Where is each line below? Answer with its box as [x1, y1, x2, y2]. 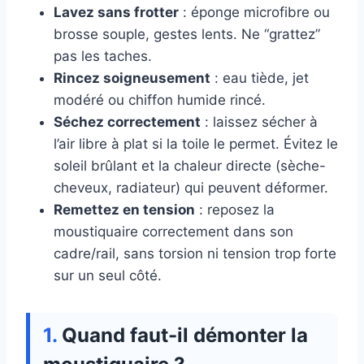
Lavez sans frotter [54, 4, 179, 21]
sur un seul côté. [54, 267, 162, 284]
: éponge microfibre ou [179, 4, 330, 21]
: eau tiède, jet [210, 70, 309, 87]
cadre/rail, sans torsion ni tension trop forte [54, 245, 336, 262]
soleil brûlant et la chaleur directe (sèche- [54, 158, 326, 175]
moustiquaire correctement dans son [54, 223, 293, 240]
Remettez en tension [54, 201, 195, 219]
